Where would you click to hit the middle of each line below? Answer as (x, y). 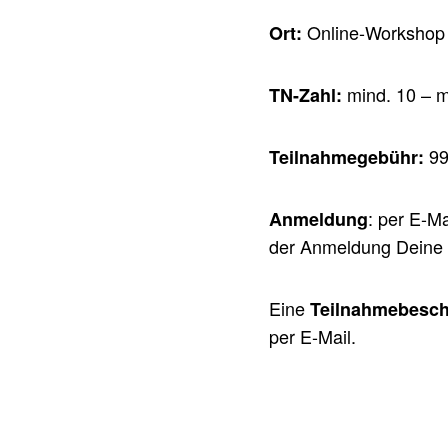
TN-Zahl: (305, 95)
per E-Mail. (312, 336)
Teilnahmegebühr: (346, 157)
